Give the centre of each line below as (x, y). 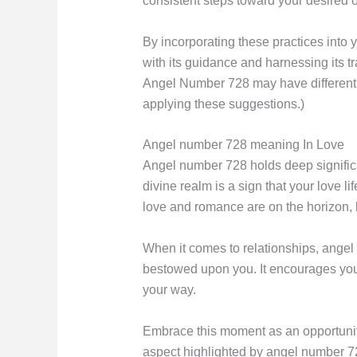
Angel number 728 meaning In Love (243, 145)
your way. (169, 290)
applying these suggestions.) (223, 104)
